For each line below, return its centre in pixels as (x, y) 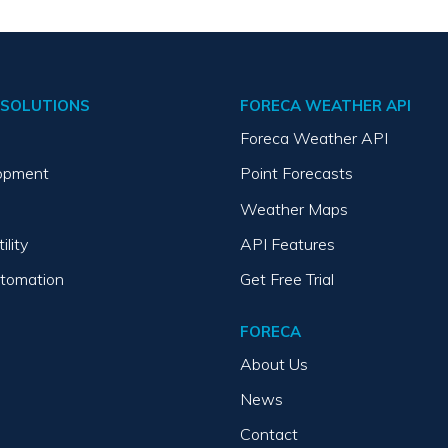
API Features (287, 243)
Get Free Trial (286, 278)
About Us (273, 364)
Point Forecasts (296, 173)
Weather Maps (293, 208)
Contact (268, 434)
